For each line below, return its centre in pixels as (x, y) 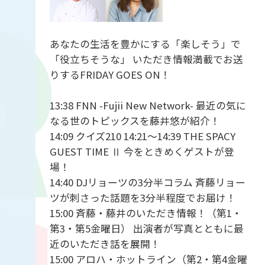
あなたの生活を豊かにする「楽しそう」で (145, 43)
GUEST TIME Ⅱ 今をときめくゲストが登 (142, 151)
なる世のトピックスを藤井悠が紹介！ (135, 120)
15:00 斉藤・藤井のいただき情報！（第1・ (146, 213)
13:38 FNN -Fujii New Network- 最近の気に (148, 105)
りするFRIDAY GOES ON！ (110, 74)
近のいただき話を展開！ (105, 243)
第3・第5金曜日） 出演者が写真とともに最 (146, 228)
